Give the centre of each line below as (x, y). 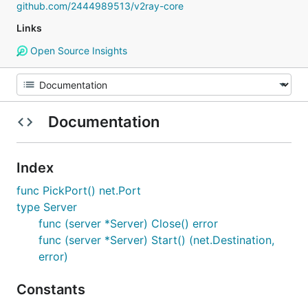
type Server (47, 207)
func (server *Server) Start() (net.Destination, (156, 240)
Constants (53, 289)
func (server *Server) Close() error (128, 223)
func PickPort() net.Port (79, 190)
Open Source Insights (77, 51)
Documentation (103, 122)
